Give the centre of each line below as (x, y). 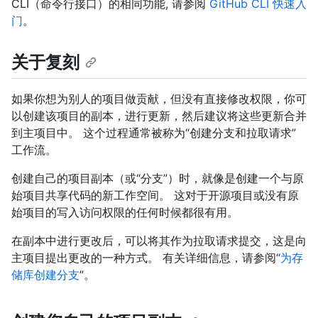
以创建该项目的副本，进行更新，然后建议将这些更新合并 (159, 116)
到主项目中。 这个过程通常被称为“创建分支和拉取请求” (154, 133)
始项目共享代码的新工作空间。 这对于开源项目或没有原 (155, 196)
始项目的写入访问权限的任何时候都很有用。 (125, 213)
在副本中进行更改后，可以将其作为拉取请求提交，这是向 (159, 241)
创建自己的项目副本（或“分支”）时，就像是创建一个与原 (158, 179)
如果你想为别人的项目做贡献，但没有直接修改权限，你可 (159, 99)
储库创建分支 (45, 275)
